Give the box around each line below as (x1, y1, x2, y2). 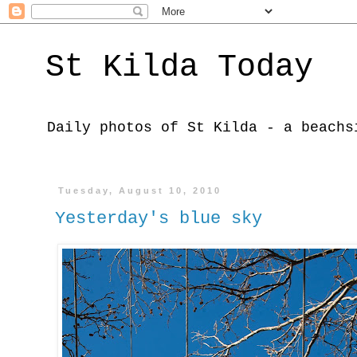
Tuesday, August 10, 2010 (58, 186, 222, 195)
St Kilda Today (45, 49, 313, 85)
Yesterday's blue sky (55, 208, 262, 229)
